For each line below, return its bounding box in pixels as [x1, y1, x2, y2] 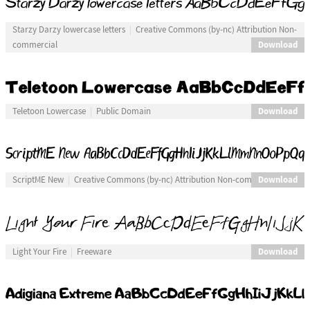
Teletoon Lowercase [12, 105, 86, 117]
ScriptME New [12, 174, 64, 186]
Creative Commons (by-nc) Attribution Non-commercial [73, 174, 280, 186]
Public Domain [95, 105, 151, 117]
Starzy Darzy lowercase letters [12, 24, 125, 35]
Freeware [76, 246, 111, 258]
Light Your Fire [12, 246, 66, 258]
